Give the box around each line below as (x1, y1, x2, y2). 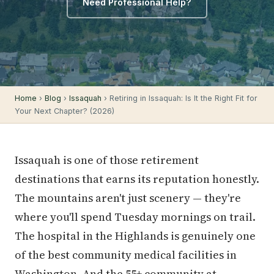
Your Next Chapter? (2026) (15, 106, 114, 116)
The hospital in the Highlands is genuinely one (15, 228, 256, 243)
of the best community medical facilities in (15, 247, 237, 262)
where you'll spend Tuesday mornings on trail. (15, 209, 256, 224)
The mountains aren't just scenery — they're (15, 190, 241, 206)
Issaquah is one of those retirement (15, 152, 199, 168)
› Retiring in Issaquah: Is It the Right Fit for (102, 94, 257, 103)
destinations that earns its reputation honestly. (15, 171, 259, 187)
